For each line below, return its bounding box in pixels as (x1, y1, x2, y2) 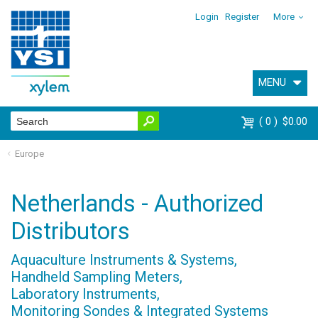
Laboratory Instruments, (11, 285, 160, 302)
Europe (14, 148, 44, 159)
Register (225, 11, 260, 22)
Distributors (11, 217, 130, 245)
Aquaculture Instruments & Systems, (11, 251, 237, 268)
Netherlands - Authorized (11, 190, 263, 217)
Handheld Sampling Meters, (11, 268, 182, 285)
